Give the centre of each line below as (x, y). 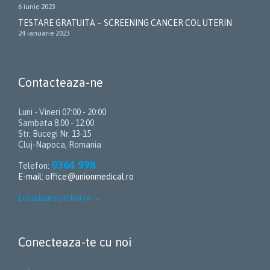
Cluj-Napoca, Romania (60, 144)
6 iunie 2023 (37, 6)
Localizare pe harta (55, 198)
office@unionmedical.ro (89, 177)
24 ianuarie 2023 (44, 33)
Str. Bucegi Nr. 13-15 (55, 133)
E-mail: (32, 177)
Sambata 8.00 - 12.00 (56, 123)
